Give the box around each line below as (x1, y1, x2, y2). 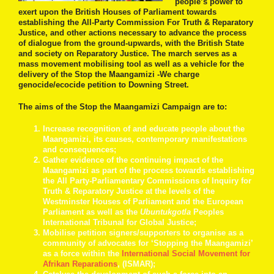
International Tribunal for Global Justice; (43, 218, 196, 228)
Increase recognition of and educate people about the (43, 124, 245, 134)
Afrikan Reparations (43, 259, 117, 269)
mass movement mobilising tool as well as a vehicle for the (18, 59, 244, 68)
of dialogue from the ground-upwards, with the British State (18, 38, 244, 48)
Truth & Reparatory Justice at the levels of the (43, 187, 215, 196)
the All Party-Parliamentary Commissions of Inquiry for (43, 176, 251, 186)
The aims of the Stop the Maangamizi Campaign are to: (18, 102, 227, 111)
